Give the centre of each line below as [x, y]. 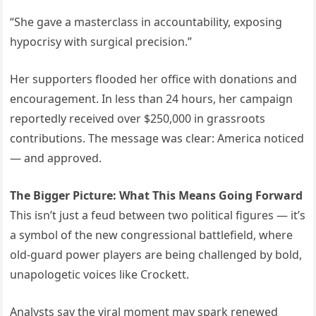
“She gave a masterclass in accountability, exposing [146, 22]
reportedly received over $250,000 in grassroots [138, 118]
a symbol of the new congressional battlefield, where [152, 235]
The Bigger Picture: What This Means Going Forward [157, 195]
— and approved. [56, 158]
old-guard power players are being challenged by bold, [156, 254]
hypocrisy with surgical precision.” [101, 41]
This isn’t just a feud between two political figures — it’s [158, 215]
